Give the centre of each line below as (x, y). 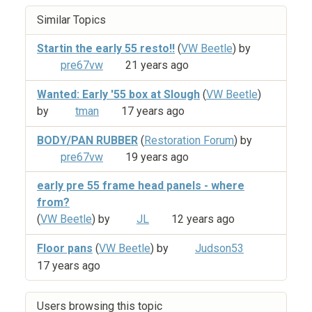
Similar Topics (71, 20)
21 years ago (157, 65)
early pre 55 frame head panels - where (141, 186)
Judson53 (219, 249)
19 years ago (157, 157)
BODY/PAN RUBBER (87, 140)
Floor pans (65, 249)
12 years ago (203, 219)
